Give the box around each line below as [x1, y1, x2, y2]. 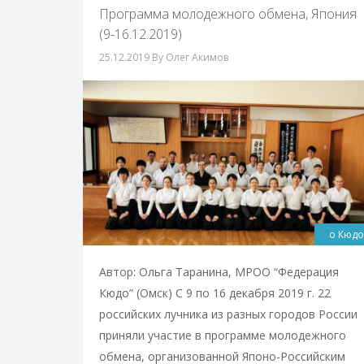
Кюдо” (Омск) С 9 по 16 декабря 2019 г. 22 [99, 284, 331, 301]
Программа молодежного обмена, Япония [99, 5, 357, 23]
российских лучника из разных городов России [99, 305, 357, 322]
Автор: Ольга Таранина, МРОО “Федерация [99, 263, 339, 279]
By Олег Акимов [152, 50, 228, 64]
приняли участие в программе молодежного [99, 327, 346, 343]
